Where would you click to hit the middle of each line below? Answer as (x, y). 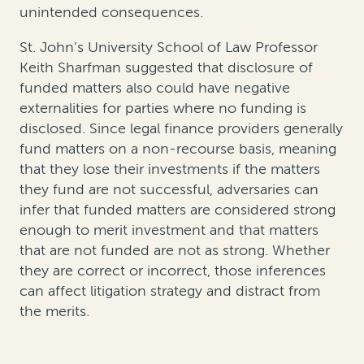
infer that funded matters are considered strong (178, 210)
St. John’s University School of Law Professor (169, 48)
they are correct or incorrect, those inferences (173, 271)
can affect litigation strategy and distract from (170, 291)
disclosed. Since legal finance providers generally (181, 129)
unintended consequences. (111, 13)
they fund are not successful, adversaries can (169, 190)
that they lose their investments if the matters (170, 169)
